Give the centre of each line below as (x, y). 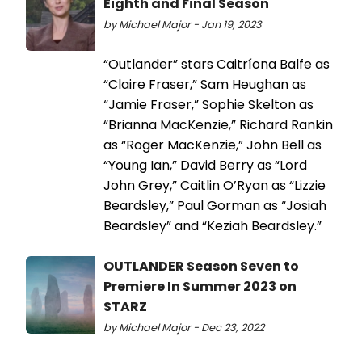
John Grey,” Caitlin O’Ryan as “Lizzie (215, 186)
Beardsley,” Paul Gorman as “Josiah (215, 206)
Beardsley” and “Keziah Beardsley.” (213, 226)
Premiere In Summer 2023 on (200, 287)
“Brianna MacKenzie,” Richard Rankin (218, 125)
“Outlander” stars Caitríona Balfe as (217, 65)
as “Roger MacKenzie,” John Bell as (213, 145)
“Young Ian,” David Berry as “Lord (205, 166)
